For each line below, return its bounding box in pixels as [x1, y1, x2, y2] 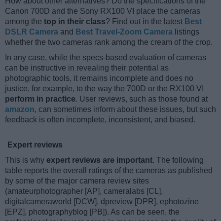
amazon [5, 105, 35, 114]
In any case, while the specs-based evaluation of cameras [5, 53, 206, 62]
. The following [152, 156, 204, 165]
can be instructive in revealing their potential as [5, 64, 169, 73]
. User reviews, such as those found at [75, 95, 208, 104]
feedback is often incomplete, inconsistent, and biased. [5, 115, 195, 124]
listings [173, 28, 199, 37]
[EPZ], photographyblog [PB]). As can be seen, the [5, 208, 180, 217]
